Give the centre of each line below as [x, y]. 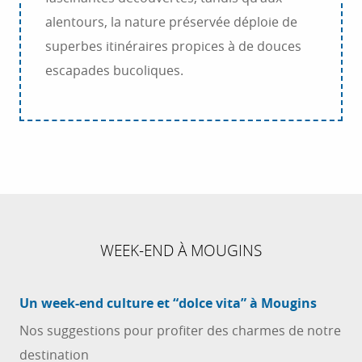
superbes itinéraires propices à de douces [173, 46]
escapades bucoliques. [114, 70]
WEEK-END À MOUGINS [181, 250]
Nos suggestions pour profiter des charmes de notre [180, 330]
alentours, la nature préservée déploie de [171, 22]
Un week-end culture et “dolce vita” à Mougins [168, 303]
